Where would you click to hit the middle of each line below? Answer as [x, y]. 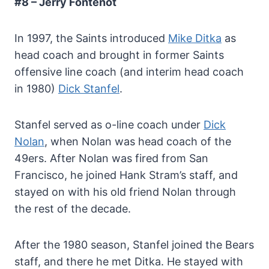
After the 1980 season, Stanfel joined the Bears [134, 244]
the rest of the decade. [73, 208]
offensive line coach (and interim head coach [129, 71]
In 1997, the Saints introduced [91, 38]
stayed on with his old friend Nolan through [125, 192]
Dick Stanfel [89, 88]
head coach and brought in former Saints [119, 55]
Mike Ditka [195, 38]
